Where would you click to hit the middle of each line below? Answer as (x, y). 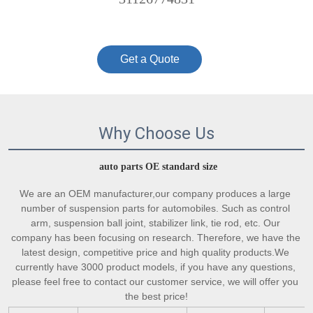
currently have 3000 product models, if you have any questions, (155, 267)
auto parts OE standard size (158, 167)
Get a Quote (150, 59)
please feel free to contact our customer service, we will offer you (155, 282)
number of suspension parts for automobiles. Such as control (155, 209)
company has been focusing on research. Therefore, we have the (156, 238)
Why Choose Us (156, 134)
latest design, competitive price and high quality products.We (155, 253)
